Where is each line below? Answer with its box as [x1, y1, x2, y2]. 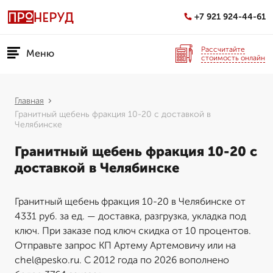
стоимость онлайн [201, 53, 265, 62]
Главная [15, 96, 44, 106]
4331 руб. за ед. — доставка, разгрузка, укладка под [15, 210, 246, 222]
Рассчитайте [201, 44, 245, 54]
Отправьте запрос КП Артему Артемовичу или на [15, 239, 236, 251]
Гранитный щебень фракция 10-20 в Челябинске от [15, 196, 246, 207]
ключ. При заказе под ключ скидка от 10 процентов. [15, 225, 251, 236]
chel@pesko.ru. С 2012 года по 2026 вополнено [15, 254, 229, 266]
